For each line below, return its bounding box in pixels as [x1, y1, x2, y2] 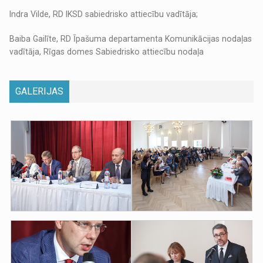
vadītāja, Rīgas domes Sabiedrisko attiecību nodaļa [9, 47, 204, 57]
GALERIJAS [15, 86, 64, 97]
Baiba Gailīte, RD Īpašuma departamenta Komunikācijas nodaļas [9, 34, 252, 44]
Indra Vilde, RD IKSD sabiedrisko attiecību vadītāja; [9, 9, 198, 19]
